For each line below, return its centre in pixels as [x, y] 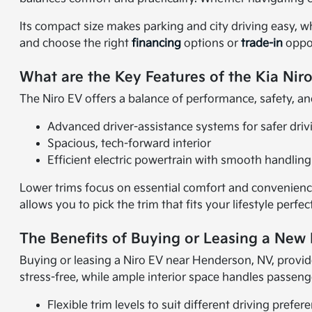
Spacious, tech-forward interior [130, 144]
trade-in [262, 44]
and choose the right [76, 44]
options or [211, 44]
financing [157, 44]
